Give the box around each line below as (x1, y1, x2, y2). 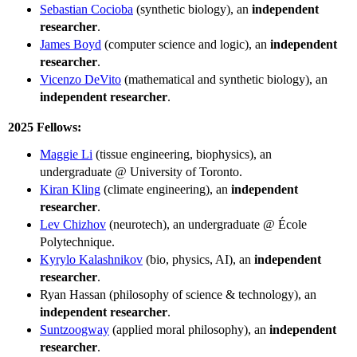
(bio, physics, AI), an (143, 252, 254, 266)
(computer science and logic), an (101, 37, 270, 52)
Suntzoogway (40, 322, 109, 336)
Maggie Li (40, 147, 92, 161)
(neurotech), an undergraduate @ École (106, 217, 307, 231)
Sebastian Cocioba (40, 2, 133, 17)
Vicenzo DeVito (40, 73, 121, 87)
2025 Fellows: (8, 120, 81, 135)
